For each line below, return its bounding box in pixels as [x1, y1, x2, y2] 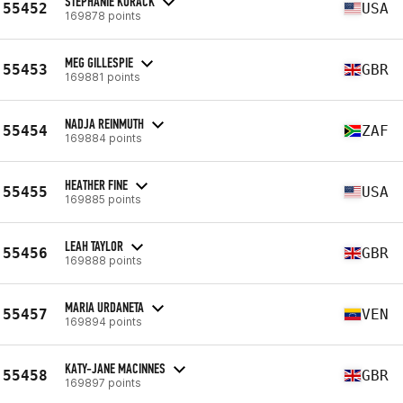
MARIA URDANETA [65, 298, 144, 316]
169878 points [65, 8, 141, 22]
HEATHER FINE [65, 175, 128, 193]
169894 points [65, 314, 142, 328]
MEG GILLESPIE [65, 53, 133, 71]
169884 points [65, 130, 142, 145]
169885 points [65, 192, 141, 206]
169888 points [65, 253, 142, 267]
